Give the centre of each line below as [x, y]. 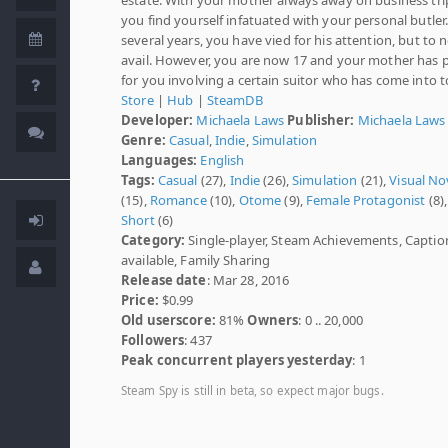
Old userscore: [168, 319]
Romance [178, 199]
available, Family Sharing [196, 259]
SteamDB [234, 99]
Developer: [157, 119]
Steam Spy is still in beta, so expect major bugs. [252, 390]
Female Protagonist [366, 199]
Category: [153, 239]
